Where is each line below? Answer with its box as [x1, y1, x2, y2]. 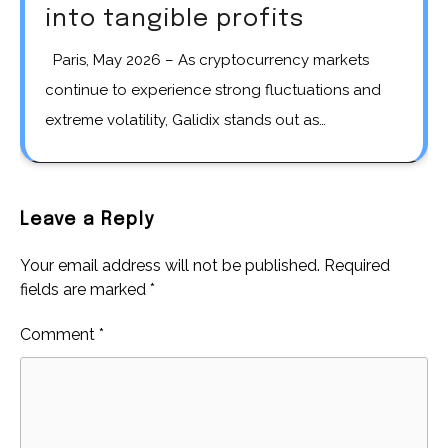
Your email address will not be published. [20, 255, 320, 275]
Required [324, 255, 390, 275]
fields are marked [20, 279, 150, 299]
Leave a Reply [20, 210, 154, 229]
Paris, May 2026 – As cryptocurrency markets [45, 50, 62, 69]
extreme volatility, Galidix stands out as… [45, 110, 326, 129]
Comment [20, 324, 99, 344]
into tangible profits [45, 6, 305, 32]
